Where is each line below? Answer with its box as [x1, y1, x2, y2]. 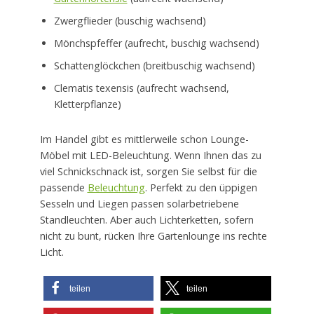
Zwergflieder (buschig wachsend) [53, 14, 206, 28]
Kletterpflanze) [53, 97, 121, 111]
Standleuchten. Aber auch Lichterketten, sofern [39, 213, 254, 227]
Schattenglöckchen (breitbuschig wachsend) [53, 59, 255, 73]
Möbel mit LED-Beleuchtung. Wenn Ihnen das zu [39, 149, 261, 163]
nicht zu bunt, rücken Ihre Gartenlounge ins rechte [39, 229, 267, 243]
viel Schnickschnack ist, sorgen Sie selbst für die [39, 165, 257, 179]
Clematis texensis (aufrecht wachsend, [53, 81, 229, 95]
